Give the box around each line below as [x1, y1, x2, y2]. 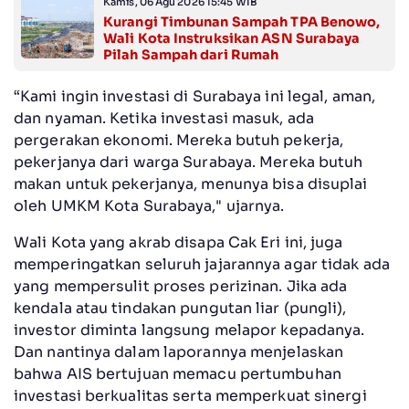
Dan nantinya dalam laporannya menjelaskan [14, 342, 344, 362]
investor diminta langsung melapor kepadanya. [14, 320, 365, 341]
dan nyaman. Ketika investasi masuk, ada [14, 109, 314, 129]
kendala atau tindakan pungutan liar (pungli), [14, 299, 347, 319]
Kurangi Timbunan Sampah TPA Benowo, [103, 14, 381, 31]
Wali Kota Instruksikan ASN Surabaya [103, 30, 361, 47]
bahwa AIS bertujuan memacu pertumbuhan [14, 364, 341, 384]
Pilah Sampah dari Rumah [103, 47, 279, 64]
